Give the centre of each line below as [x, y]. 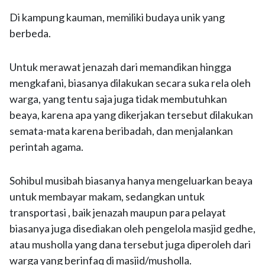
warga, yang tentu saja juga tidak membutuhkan [118, 99]
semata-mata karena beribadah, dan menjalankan [121, 131]
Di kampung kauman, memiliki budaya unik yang [117, 17]
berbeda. [30, 33]
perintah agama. [46, 147]
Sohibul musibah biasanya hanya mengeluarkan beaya [131, 180]
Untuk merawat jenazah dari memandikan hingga [120, 67]
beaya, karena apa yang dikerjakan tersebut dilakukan [131, 115]
